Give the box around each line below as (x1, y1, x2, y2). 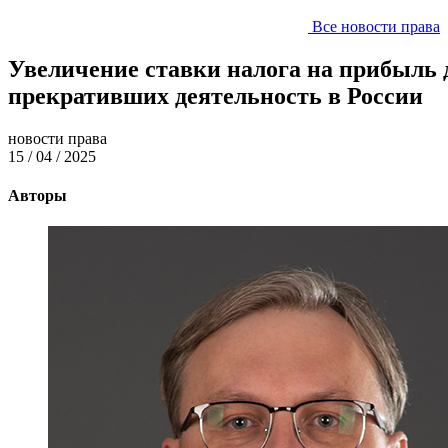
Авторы (8, 187, 67, 205)
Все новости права (308, 18, 440, 35)
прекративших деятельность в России (8, 82, 423, 109)
